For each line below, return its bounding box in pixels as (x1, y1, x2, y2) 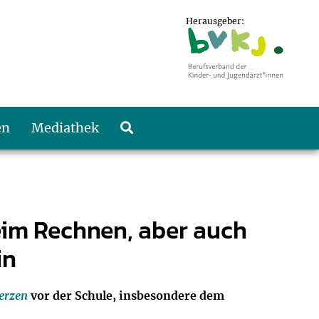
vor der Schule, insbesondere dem (28, 288, 224, 303)
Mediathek (31, 120, 99, 136)
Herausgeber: (186, 16, 245, 26)
